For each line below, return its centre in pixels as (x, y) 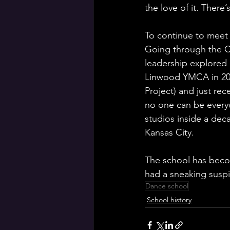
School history (169, 200)
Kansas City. (171, 132)
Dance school (167, 186)
